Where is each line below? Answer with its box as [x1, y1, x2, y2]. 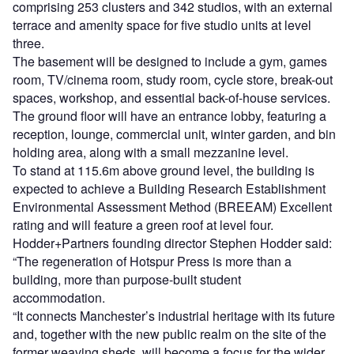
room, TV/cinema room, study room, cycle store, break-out [13, 70, 333, 89]
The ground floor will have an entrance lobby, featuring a [13, 107, 326, 126]
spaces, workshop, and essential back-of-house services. [13, 88, 333, 107]
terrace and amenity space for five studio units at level [13, 16, 311, 35]
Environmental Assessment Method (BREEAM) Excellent [13, 198, 332, 217]
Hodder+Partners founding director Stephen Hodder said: [13, 234, 332, 253]
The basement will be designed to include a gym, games [13, 52, 327, 71]
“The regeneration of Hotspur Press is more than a [13, 252, 292, 271]
